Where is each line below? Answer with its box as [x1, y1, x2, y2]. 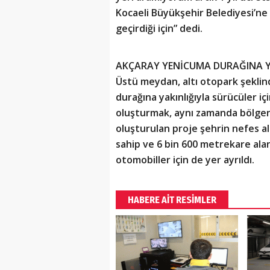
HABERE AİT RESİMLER [128, 194, 216, 206]
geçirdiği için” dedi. [116, 22, 202, 36]
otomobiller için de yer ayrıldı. [116, 153, 254, 167]
